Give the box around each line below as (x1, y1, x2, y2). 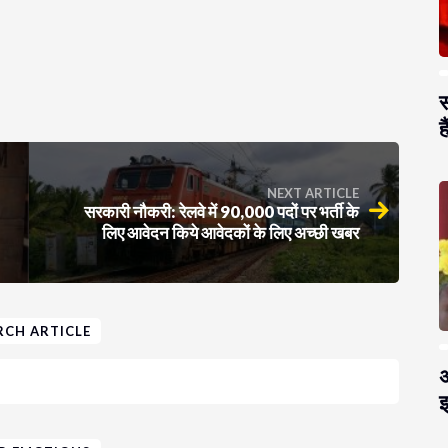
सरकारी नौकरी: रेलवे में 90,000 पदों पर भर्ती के (84, 200, 359, 222)
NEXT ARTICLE (267, 184, 359, 201)
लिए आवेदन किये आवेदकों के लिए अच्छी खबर (102, 221, 359, 243)
